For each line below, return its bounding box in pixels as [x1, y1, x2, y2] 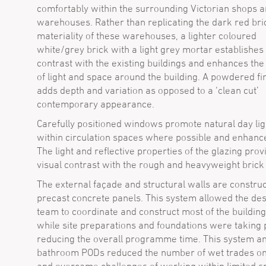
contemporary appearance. [37, 98, 154, 110]
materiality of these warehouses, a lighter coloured [37, 30, 256, 42]
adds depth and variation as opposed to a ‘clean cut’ [37, 84, 259, 96]
